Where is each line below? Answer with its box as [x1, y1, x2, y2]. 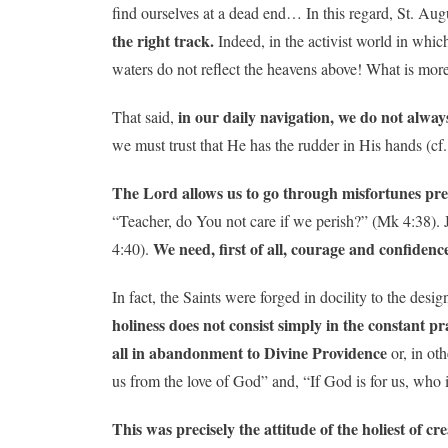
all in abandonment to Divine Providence [112, 341, 387, 364]
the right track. [112, 29, 214, 52]
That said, [112, 106, 178, 127]
